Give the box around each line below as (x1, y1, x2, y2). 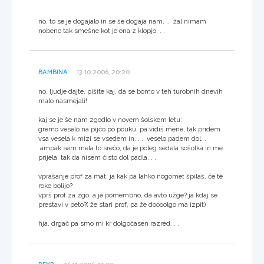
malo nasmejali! (38, 96, 87, 105)
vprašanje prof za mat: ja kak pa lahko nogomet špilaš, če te (38, 171, 223, 180)
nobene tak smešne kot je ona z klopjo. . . (38, 26, 165, 35)
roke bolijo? (38, 181, 72, 190)
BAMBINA (38, 66, 68, 78)
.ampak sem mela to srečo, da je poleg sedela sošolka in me (38, 143, 223, 152)
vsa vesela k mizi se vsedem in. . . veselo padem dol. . (38, 134, 206, 143)
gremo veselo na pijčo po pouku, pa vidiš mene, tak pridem (38, 124, 220, 133)
